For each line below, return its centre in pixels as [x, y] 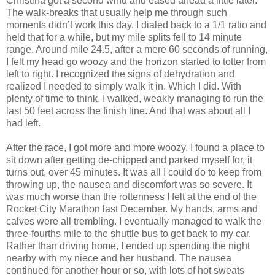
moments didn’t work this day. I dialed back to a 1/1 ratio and [136, 25]
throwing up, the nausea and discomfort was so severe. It [129, 185]
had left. [23, 123]
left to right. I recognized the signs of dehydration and [120, 74]
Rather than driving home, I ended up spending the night [128, 246]
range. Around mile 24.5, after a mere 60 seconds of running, [137, 50]
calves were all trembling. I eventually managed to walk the [134, 222]
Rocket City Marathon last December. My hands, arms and [132, 209]
